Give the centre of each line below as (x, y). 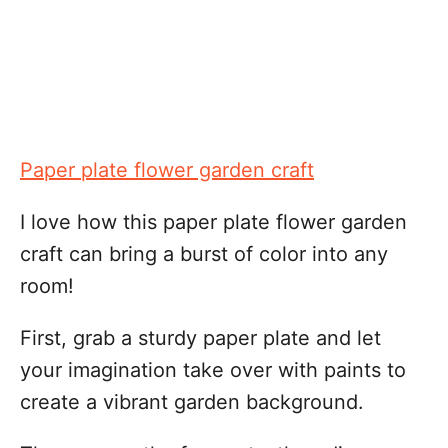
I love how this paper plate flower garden (213, 222)
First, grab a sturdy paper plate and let (200, 338)
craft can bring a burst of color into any (204, 254)
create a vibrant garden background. (192, 402)
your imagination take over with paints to (213, 370)
